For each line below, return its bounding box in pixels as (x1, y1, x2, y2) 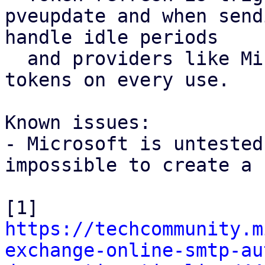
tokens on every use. (5, 69, 230, 91)
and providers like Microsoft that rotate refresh (5, 48, 27, 69)
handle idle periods (5, 27, 218, 48)
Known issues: (5, 112, 151, 133)
